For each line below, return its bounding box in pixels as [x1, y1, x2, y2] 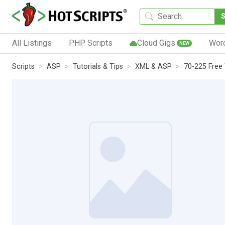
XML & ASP [135, 62, 172, 71]
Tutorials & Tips [73, 62, 123, 71]
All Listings [12, 38, 52, 48]
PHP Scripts [68, 38, 113, 48]
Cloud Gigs [137, 38, 175, 48]
